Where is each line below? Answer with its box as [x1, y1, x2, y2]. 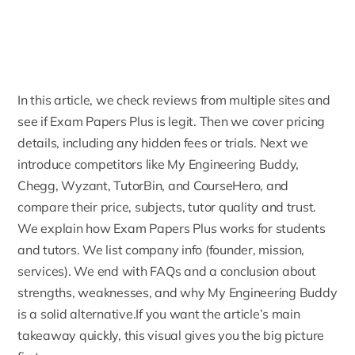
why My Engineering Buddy [180, 284, 338, 301]
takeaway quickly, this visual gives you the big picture [17, 327, 325, 344]
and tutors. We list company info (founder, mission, [17, 242, 305, 258]
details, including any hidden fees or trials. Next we [17, 135, 308, 151]
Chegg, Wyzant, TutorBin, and [17, 177, 193, 194]
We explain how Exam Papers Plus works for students [17, 220, 326, 237]
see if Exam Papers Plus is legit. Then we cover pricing [17, 113, 326, 130]
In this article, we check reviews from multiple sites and [17, 92, 330, 109]
